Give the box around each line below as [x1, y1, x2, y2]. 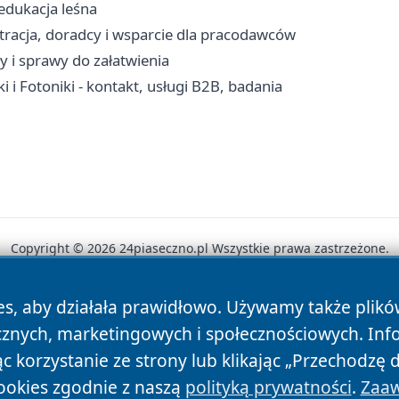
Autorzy [50, 300, 106, 321]
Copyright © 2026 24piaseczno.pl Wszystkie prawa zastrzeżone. [10, 239, 389, 256]
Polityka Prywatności [120, 300, 271, 321]
